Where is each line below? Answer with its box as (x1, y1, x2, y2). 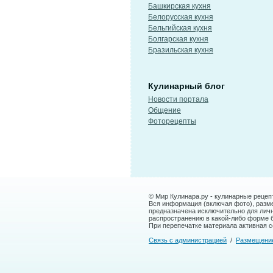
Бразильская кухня (148, 46, 213, 54)
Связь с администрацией (149, 236, 227, 244)
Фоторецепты (148, 117, 196, 126)
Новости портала (148, 95, 208, 104)
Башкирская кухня (148, 2, 211, 10)
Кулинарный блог (148, 81, 225, 91)
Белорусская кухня (148, 13, 213, 21)
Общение (148, 106, 181, 115)
